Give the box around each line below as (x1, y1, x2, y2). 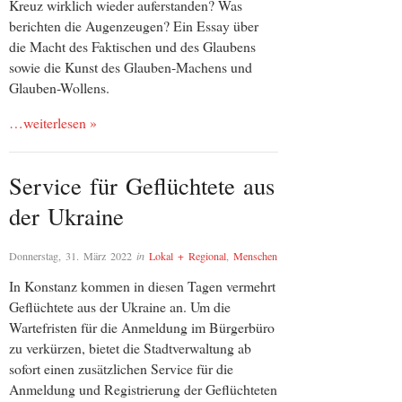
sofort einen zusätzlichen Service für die (9, 358, 233, 378)
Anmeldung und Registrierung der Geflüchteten (9, 379, 277, 398)
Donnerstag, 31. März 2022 (9, 248, 132, 263)
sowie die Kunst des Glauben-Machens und (9, 57, 252, 77)
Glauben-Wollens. (9, 78, 109, 98)
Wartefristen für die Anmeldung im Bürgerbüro (9, 317, 275, 336)
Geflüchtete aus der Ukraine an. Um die (9, 296, 231, 316)
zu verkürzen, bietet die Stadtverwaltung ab (9, 337, 251, 357)
